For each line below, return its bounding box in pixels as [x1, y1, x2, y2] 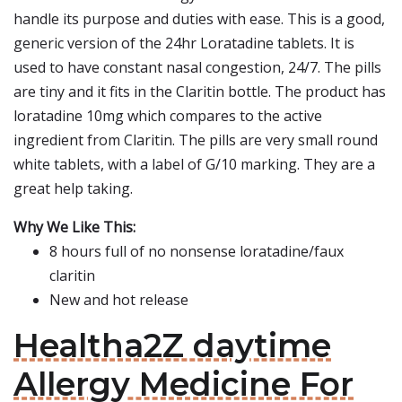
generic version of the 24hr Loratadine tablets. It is [13, 33, 354, 53]
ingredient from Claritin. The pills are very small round [13, 130, 378, 150]
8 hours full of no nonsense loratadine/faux [49, 241, 344, 261]
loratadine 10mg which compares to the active [13, 106, 322, 126]
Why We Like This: [13, 217, 135, 237]
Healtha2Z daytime [13, 326, 331, 365]
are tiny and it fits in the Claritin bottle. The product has [13, 82, 386, 101]
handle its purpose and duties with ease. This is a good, [13, 9, 385, 29]
